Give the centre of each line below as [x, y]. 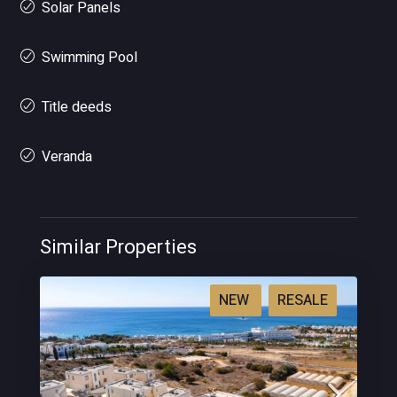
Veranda [67, 157]
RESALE [303, 300]
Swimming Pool [90, 58]
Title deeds [77, 107]
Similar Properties [118, 247]
